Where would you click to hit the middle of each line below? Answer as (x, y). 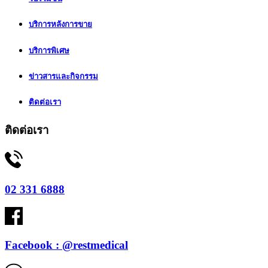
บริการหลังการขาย (60, 25)
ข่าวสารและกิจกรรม (63, 76)
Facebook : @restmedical (66, 245)
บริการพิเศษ (49, 50)
